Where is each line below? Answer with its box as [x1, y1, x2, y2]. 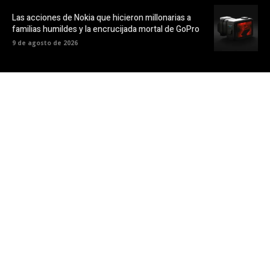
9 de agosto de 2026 [12, 38, 78, 47]
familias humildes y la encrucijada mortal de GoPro [12, 22, 199, 36]
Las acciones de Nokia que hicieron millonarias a [12, 11, 191, 24]
